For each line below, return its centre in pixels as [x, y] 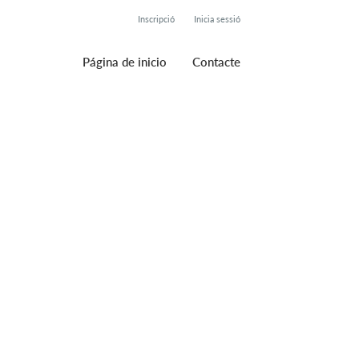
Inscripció [156, 19]
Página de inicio [125, 62]
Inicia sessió [217, 19]
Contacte [216, 62]
